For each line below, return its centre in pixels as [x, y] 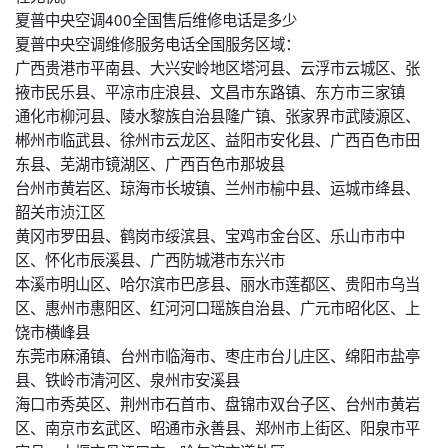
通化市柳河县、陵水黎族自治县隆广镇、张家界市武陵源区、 [217, 114]
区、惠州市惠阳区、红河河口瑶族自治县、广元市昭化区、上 [217, 306]
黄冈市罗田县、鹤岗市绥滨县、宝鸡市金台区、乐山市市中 [210, 234]
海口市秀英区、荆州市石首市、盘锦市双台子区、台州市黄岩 [217, 402]
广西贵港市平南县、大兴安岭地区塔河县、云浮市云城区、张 [217, 66]
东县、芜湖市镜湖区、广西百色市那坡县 [150, 162]
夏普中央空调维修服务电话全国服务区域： [157, 42]
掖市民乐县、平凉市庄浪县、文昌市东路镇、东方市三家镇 [210, 90]
